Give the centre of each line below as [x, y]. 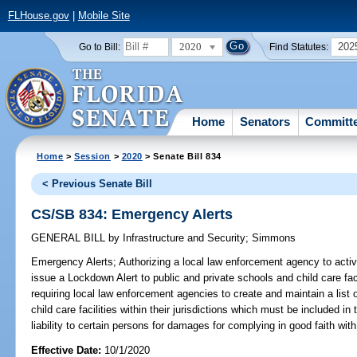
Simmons [274, 238]
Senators [265, 121]
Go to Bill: [99, 47]
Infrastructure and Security [183, 238]
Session [93, 156]
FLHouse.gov [38, 16]
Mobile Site [104, 16]
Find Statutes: [299, 47]
